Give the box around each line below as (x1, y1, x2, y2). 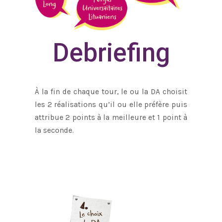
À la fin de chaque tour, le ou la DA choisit (35, 87, 187, 97)
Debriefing (52, 38, 170, 68)
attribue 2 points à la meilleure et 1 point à (35, 113, 187, 122)
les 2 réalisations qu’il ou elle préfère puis (35, 100, 187, 110)
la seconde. (35, 126, 74, 135)
